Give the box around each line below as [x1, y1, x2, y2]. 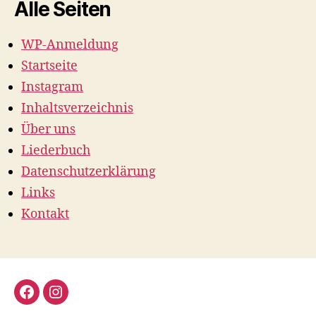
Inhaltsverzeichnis [21, 100, 133, 116]
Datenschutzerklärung [21, 164, 156, 180]
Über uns [21, 121, 75, 138]
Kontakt [21, 206, 69, 222]
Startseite [21, 58, 78, 74]
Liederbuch [21, 142, 90, 159]
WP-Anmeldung [21, 37, 119, 53]
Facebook [25, 293, 84, 308]
